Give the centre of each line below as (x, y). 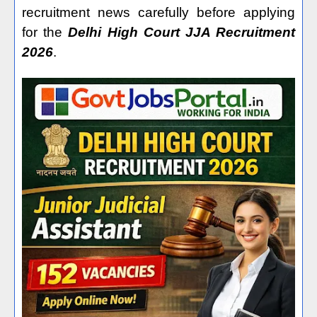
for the (45, 32)
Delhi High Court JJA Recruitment (182, 32)
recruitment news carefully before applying (158, 12)
